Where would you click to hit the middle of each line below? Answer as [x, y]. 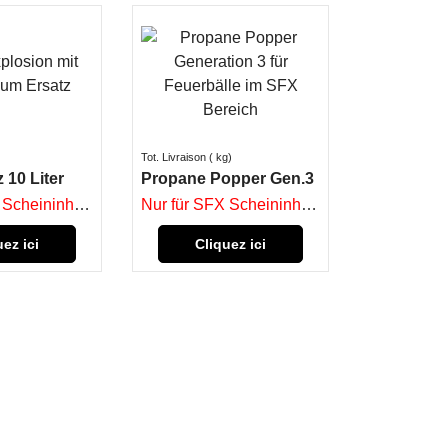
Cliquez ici [230, 244]
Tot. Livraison [173, 157]
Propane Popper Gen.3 [227, 178]
